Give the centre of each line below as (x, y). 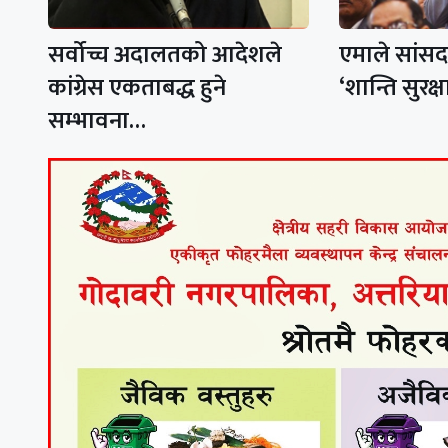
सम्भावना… (97, 121)
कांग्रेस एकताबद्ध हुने (137, 88)
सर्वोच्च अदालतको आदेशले (165, 55)
